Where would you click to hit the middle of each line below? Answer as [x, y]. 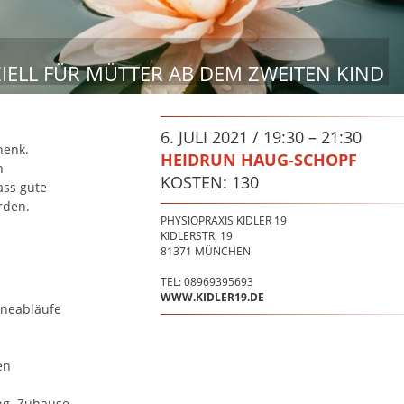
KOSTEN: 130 [209, 183]
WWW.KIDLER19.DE [212, 298]
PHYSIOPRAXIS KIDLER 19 [223, 221]
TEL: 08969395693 [207, 282]
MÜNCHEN [222, 252]
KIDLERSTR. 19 [196, 236]
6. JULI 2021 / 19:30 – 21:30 [261, 138]
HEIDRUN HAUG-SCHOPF [258, 160]
